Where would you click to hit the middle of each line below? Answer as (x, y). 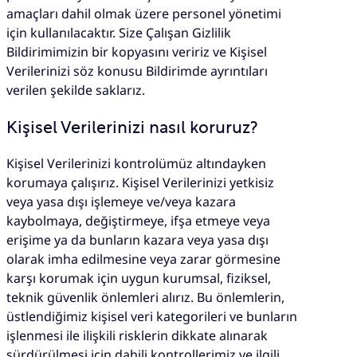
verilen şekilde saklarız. (76, 90)
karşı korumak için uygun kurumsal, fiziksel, (139, 279)
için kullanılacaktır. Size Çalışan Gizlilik (119, 32)
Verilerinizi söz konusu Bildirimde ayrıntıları (137, 71)
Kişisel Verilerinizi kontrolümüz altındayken (136, 164)
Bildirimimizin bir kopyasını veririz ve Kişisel (137, 51)
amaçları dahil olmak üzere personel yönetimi (144, 13)
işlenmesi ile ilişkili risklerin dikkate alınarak (137, 336)
